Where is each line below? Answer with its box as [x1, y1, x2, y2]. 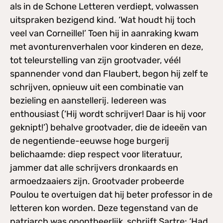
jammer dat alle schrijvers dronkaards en [10, 162, 178, 173]
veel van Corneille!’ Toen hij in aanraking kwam [10, 27, 199, 39]
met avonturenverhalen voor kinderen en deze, [10, 41, 203, 52]
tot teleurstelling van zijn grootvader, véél [10, 54, 181, 66]
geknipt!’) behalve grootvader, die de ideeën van [10, 121, 207, 133]
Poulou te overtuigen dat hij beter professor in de [10, 189, 213, 200]
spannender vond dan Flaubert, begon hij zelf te [10, 68, 208, 79]
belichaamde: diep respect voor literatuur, [10, 148, 182, 160]
